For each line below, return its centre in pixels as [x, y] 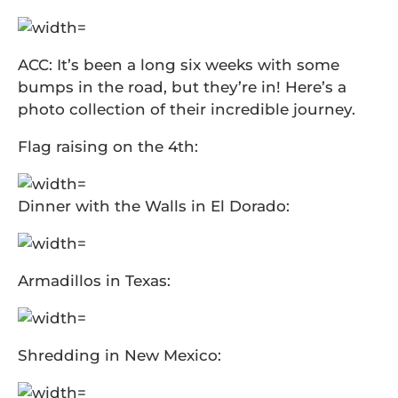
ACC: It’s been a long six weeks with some [179, 65]
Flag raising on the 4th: [108, 147]
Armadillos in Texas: [94, 281]
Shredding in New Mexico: [119, 355]
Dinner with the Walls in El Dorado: [154, 206]
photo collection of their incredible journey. [187, 109]
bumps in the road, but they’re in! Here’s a [182, 87]
